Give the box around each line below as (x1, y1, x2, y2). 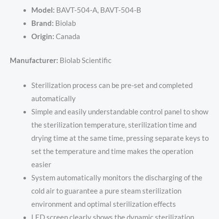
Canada (54, 32, 80, 41)
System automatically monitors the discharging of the (31, 173, 202, 182)
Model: (31, 6, 56, 15)
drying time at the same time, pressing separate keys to (31, 133, 209, 142)
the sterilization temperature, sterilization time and (31, 120, 197, 129)
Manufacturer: (10, 56, 58, 65)
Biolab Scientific (58, 56, 111, 65)
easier (31, 160, 51, 169)
